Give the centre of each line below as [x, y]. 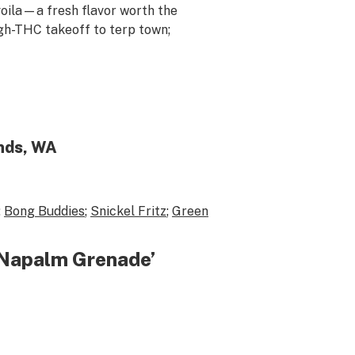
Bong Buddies [44, 211]
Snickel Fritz [128, 211]
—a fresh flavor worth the [99, 11]
